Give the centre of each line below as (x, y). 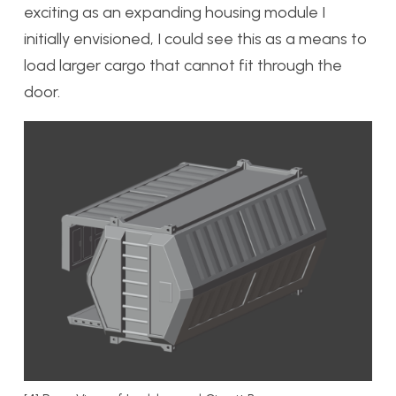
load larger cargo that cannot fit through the (183, 65)
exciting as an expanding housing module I (175, 12)
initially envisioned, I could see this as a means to (195, 38)
